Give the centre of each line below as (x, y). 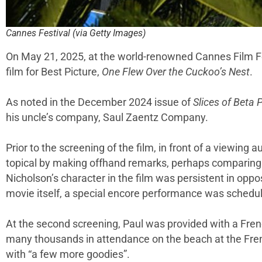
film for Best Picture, (54, 72)
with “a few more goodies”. (68, 255)
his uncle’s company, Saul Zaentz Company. (108, 118)
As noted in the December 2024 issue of (99, 103)
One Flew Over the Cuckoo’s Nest (176, 72)
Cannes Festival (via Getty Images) (76, 33)
